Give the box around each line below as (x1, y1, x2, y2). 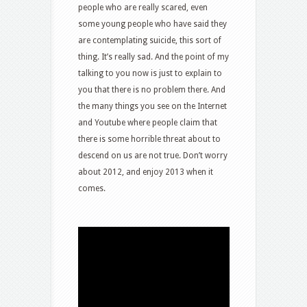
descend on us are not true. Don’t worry (78, 150, 228, 160)
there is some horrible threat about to (78, 134, 221, 144)
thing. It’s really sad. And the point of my (78, 51, 229, 62)
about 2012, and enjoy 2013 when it (78, 167, 213, 177)
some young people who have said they (78, 19, 227, 29)
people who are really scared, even (78, 2, 208, 12)
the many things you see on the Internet (78, 101, 227, 111)
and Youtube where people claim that (78, 117, 217, 127)
